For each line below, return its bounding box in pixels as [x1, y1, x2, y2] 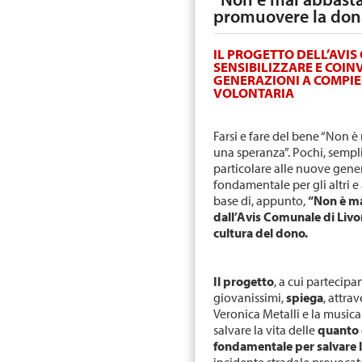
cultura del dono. [213, 225, 309, 241]
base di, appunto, [213, 192, 309, 208]
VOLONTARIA [213, 84, 295, 101]
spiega [286, 289, 324, 305]
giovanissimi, [213, 289, 287, 305]
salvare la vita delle [213, 322, 318, 338]
